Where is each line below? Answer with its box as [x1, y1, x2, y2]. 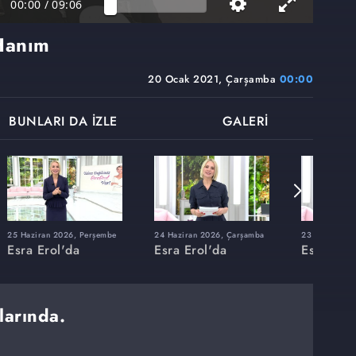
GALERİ [222, 112, 269, 131]
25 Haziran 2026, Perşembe [7, 228, 117, 241]
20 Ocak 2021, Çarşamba [148, 72, 280, 87]
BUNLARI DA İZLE [9, 112, 118, 131]
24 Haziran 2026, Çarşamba [154, 228, 265, 241]
